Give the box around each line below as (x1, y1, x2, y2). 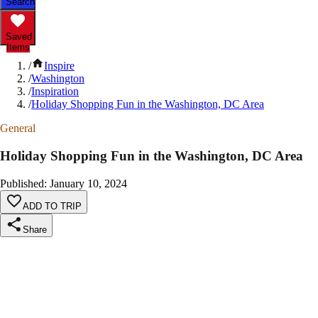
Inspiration (31, 85, 79, 98)
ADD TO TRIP (23, 200, 82, 212)
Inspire (44, 60, 75, 72)
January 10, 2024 (50, 177, 127, 190)
